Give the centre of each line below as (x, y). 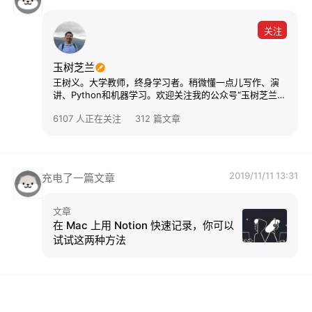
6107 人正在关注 (87, 118)
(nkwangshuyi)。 (89, 107)
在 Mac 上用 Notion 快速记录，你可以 (143, 225)
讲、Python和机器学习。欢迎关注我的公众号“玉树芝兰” (167, 95)
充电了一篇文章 (78, 178)
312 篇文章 (158, 118)
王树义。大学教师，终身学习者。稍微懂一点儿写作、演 (166, 82)
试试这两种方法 (89, 240)
